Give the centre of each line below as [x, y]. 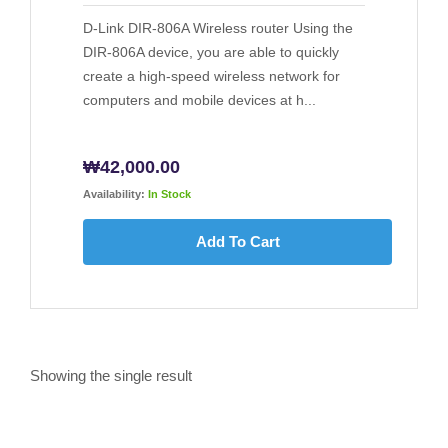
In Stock [169, 194]
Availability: [114, 194]
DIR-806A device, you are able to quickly [211, 52]
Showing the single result [111, 376]
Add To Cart [237, 242]
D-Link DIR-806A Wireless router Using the [218, 28]
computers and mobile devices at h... [199, 100]
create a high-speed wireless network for [211, 76]
